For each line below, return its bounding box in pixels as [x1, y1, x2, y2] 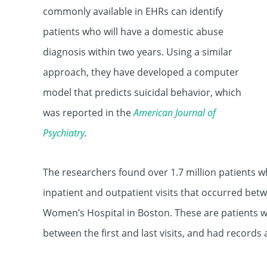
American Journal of [133, 106, 216, 119]
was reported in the [43, 106, 133, 119]
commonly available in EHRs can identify [43, 5, 223, 18]
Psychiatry [43, 126, 85, 139]
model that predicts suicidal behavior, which [43, 86, 241, 99]
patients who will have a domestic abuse [43, 25, 223, 38]
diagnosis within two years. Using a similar [43, 45, 232, 58]
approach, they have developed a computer [43, 66, 239, 79]
